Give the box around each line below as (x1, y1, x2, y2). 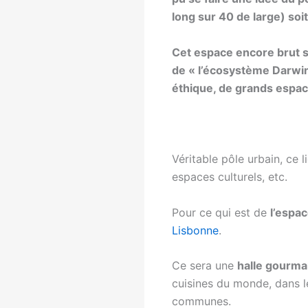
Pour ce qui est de (171, 205, 270, 219)
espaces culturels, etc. (171, 170, 287, 184)
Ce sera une (171, 258, 237, 273)
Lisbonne (171, 223, 219, 237)
